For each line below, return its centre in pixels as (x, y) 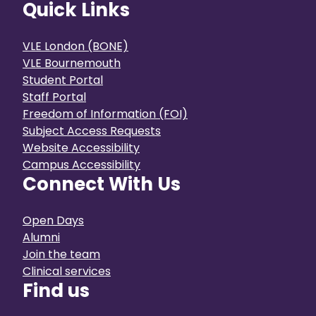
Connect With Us (104, 184)
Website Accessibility (81, 147)
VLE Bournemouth (72, 63)
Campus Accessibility (81, 164)
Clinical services (67, 271)
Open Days (53, 220)
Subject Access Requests (92, 130)
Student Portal (63, 80)
